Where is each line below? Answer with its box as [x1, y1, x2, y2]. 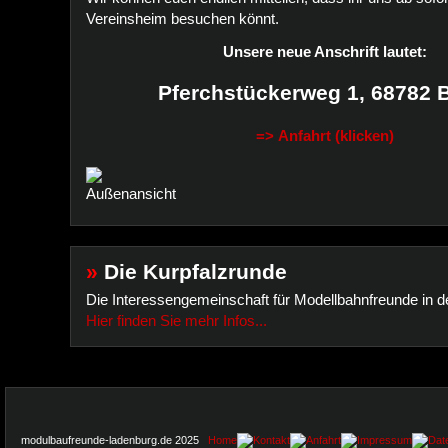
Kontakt [253, 433, 290, 446]
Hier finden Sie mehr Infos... [86, 312, 267, 329]
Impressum [357, 433, 412, 446]
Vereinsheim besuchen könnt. [86, 10, 283, 27]
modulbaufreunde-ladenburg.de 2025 [21, 433, 208, 446]
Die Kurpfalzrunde [98, 260, 287, 284]
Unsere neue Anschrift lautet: [223, 43, 427, 60]
